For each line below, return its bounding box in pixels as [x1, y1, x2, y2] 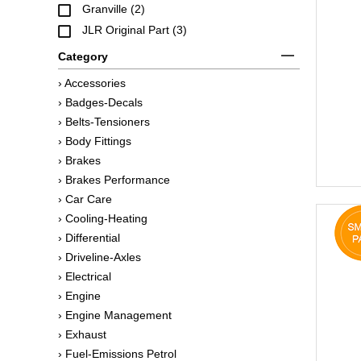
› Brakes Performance [58, 173, 170, 186]
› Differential [58, 231, 120, 244]
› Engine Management [58, 309, 172, 322]
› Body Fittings [58, 135, 131, 147]
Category [58, 50, 108, 63]
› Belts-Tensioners [58, 115, 150, 128]
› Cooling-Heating [58, 212, 147, 225]
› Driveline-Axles [58, 251, 141, 263]
